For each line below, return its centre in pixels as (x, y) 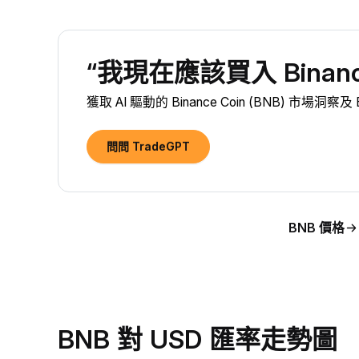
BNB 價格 (316, 228)
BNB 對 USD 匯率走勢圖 (198, 339)
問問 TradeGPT (148, 146)
